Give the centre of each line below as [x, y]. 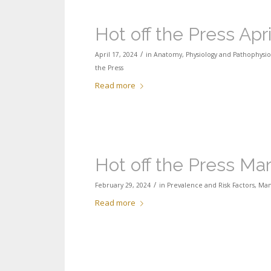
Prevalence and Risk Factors [211, 185]
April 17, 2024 [116, 55]
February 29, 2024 [123, 185]
